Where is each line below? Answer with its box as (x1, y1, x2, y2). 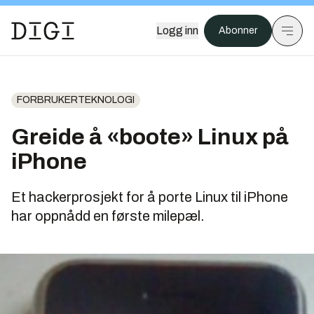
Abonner (219, 25, 257, 36)
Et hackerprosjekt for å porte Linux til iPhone (11, 189, 288, 205)
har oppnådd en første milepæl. (11, 208, 205, 224)
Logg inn (156, 25, 198, 36)
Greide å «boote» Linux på (11, 125, 289, 149)
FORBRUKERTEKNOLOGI (17, 95, 135, 105)
